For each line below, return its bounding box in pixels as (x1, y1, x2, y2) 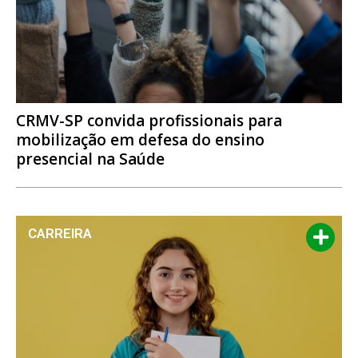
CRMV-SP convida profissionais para (16, 110, 282, 132)
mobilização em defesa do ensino (16, 129, 265, 151)
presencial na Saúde (16, 149, 165, 170)
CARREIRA (28, 225, 92, 242)
